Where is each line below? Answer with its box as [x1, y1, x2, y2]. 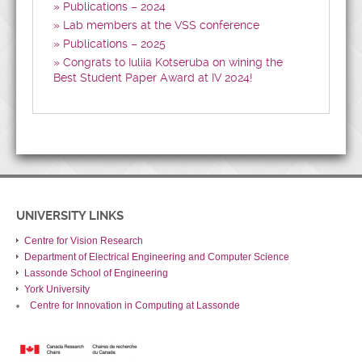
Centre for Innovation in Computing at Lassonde [30, 300, 240, 311]
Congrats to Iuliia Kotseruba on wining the [63, 56, 283, 69]
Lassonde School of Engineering [24, 267, 168, 279]
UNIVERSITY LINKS [16, 208, 124, 223]
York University [24, 284, 90, 295]
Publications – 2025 [63, 37, 166, 50]
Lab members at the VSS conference [63, 19, 259, 32]
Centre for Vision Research [24, 235, 143, 246]
